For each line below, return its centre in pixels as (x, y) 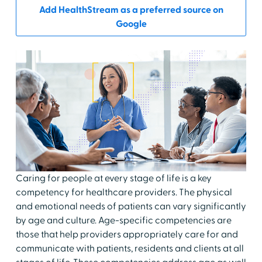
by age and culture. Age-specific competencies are (123, 220)
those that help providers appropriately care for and (127, 234)
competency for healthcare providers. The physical (124, 192)
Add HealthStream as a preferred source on (131, 10)
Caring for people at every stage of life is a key (113, 178)
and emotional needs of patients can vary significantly (131, 206)
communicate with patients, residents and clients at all (130, 248)
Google (131, 24)
